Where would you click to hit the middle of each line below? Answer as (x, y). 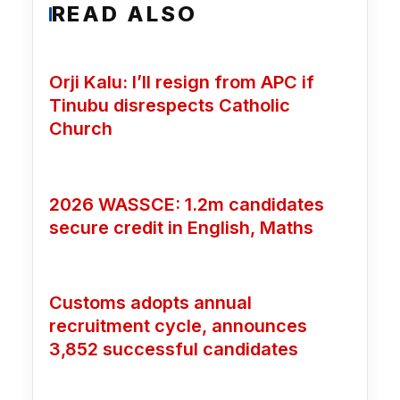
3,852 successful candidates (173, 350)
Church (80, 129)
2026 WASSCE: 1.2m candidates (186, 204)
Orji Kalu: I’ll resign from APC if (181, 83)
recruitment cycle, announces (178, 326)
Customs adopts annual (150, 303)
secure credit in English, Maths (181, 227)
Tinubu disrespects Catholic (169, 106)
